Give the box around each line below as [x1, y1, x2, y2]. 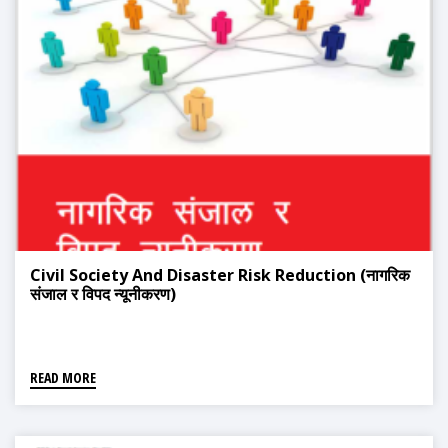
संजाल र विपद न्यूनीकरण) [30, 283, 176, 306]
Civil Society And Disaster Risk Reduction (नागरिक [30, 264, 410, 287]
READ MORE [30, 368, 96, 388]
